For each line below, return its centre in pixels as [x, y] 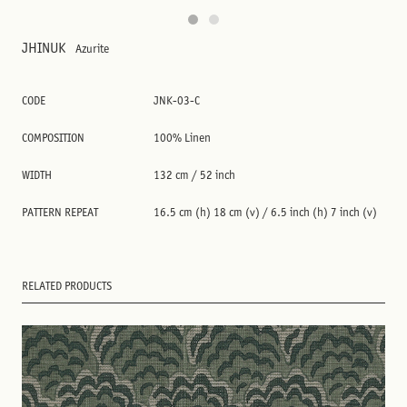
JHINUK [45, 48]
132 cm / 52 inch [194, 175]
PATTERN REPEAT [60, 212]
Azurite [92, 49]
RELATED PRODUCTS [67, 286]
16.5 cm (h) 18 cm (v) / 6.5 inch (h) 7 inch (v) [265, 212]
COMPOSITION [53, 138]
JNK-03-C [177, 100]
